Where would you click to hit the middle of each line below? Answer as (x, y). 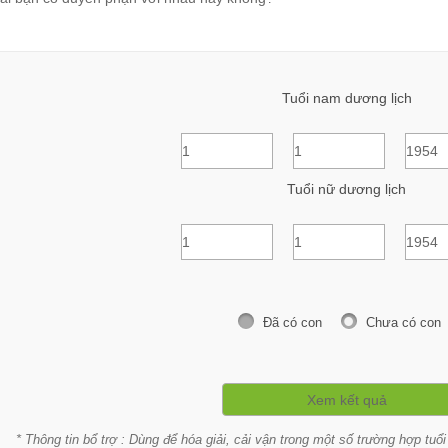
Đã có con (292, 323)
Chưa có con (403, 323)
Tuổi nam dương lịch (346, 98)
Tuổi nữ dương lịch (346, 189)
